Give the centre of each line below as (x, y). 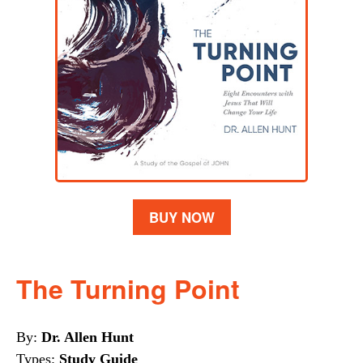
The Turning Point (128, 288)
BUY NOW (181, 217)
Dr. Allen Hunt (88, 337)
